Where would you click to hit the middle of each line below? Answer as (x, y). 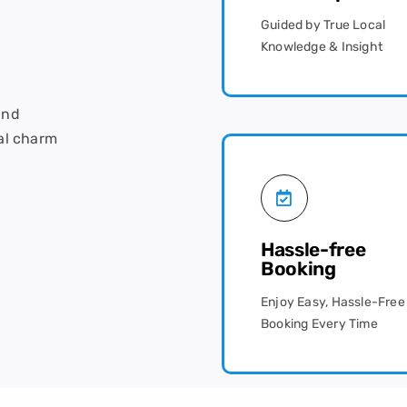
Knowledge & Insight (322, 46)
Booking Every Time (319, 323)
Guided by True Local (323, 25)
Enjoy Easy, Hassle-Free (333, 302)
